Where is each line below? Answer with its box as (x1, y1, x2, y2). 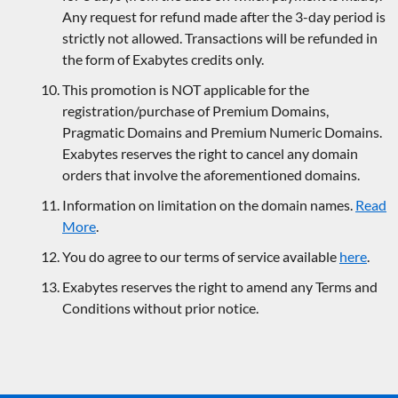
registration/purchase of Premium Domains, (62, 102, 329, 120)
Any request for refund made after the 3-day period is (62, 8, 386, 26)
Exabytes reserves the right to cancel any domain (62, 145, 358, 163)
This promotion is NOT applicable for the (62, 81, 309, 99)
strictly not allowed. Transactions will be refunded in (62, 29, 378, 47)
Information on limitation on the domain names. (62, 196, 355, 214)
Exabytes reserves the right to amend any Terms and (62, 278, 378, 296)
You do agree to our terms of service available (62, 248, 339, 266)
